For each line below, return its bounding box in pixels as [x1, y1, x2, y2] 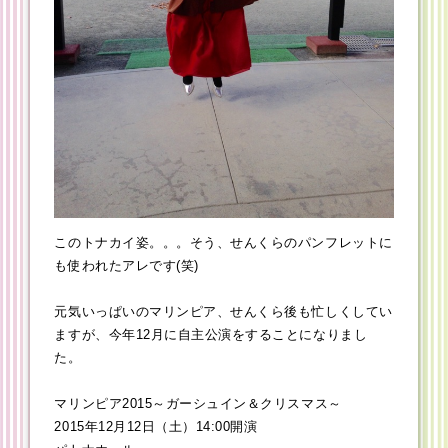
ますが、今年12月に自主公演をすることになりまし [54, 327, 368, 343]
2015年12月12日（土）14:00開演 [54, 419, 258, 435]
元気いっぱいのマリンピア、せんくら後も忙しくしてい [54, 304, 393, 320]
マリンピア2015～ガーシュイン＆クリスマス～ [54, 396, 342, 412]
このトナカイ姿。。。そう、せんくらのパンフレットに [54, 235, 393, 251]
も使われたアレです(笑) [54, 258, 199, 274]
